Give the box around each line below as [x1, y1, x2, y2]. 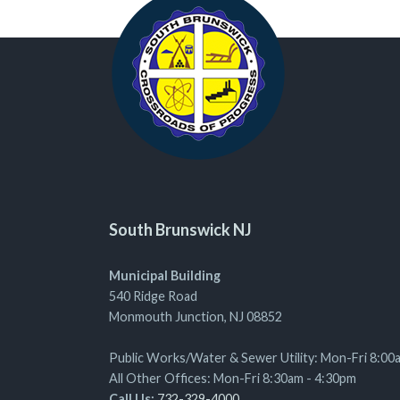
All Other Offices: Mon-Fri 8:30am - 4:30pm [109, 371, 356, 386]
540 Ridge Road [109, 288, 197, 304]
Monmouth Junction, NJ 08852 [109, 309, 282, 324]
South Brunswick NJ [109, 220, 252, 239]
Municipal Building [109, 268, 221, 283]
